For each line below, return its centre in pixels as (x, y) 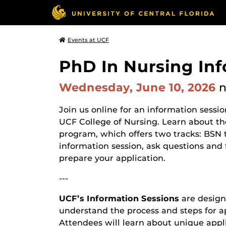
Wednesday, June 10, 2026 (139, 87)
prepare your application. (112, 158)
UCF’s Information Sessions (119, 199)
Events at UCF (88, 40)
